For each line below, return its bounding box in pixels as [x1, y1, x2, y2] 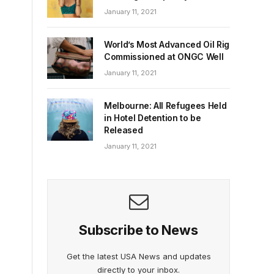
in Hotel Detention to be [104, 113, 201, 124]
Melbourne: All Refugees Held [104, 100, 227, 111]
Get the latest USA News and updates [66, 251, 211, 262]
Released [104, 125, 143, 136]
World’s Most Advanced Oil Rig [104, 39, 229, 50]
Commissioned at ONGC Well [104, 51, 224, 62]
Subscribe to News [79, 222, 198, 239]
